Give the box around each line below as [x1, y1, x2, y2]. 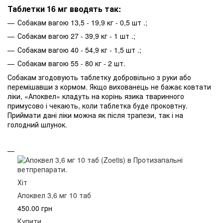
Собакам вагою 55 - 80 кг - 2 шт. [17, 58, 125, 69]
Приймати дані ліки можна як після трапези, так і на [7, 110, 183, 120]
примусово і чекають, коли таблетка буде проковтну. [7, 100, 188, 111]
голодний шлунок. [7, 119, 67, 129]
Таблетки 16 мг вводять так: [7, 3, 121, 15]
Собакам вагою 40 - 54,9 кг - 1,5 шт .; [17, 44, 141, 55]
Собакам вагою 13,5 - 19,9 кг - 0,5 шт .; [17, 17, 147, 28]
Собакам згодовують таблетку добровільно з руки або [7, 72, 191, 82]
